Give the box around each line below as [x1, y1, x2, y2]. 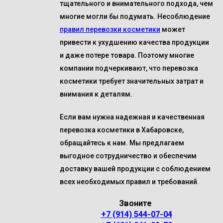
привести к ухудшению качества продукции [60, 38, 209, 46]
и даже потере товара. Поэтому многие [60, 51, 194, 59]
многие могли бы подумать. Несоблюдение [60, 12, 210, 20]
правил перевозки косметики [60, 25, 160, 33]
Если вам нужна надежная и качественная [60, 113, 205, 121]
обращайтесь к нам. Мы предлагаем [60, 139, 184, 147]
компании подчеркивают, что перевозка [60, 64, 198, 72]
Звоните [119, 199, 154, 208]
